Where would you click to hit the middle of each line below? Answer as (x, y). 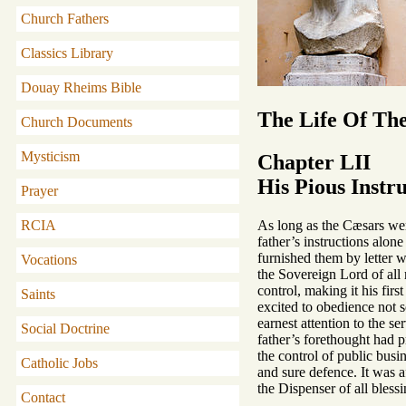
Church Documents (77, 122)
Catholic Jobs (59, 363)
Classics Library (67, 53)
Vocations (49, 260)
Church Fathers (65, 19)
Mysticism (50, 156)
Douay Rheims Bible (81, 87)
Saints (38, 294)
